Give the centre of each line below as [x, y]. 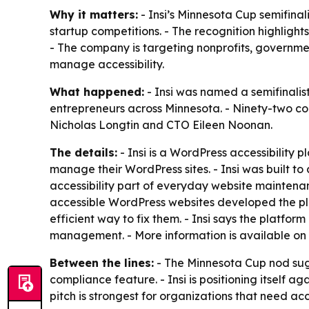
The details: [83, 153]
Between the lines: [102, 263]
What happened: [97, 92]
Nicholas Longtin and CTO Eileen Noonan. [161, 125]
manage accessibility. [107, 64]
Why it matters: [94, 15]
